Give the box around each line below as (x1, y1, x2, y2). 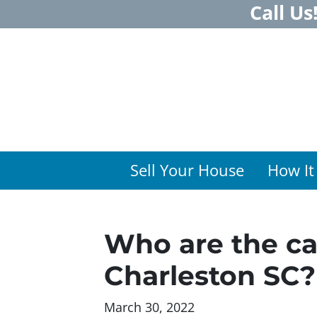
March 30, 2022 (104, 298, 195, 316)
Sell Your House (130, 159, 245, 180)
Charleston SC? (104, 259, 316, 292)
